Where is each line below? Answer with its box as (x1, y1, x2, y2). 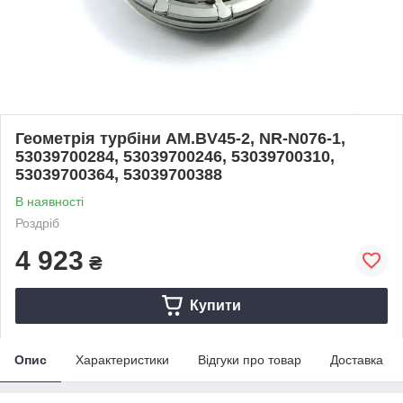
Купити (189, 297, 241, 313)
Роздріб (15, 215, 59, 230)
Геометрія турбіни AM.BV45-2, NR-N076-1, (15, 129, 345, 148)
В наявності (15, 193, 84, 209)
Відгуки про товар (198, 352, 301, 367)
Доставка (330, 352, 383, 367)
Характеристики (76, 352, 169, 367)
